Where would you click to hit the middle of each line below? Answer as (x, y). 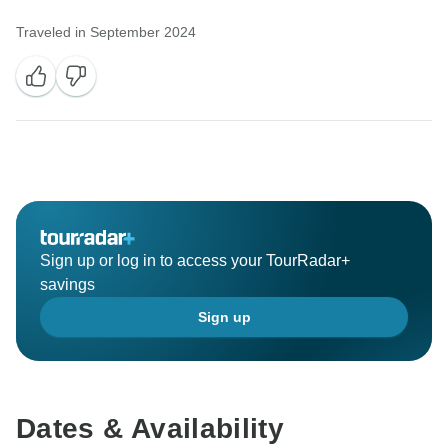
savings (67, 285)
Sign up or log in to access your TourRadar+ (195, 261)
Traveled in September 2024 (106, 32)
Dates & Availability (150, 429)
